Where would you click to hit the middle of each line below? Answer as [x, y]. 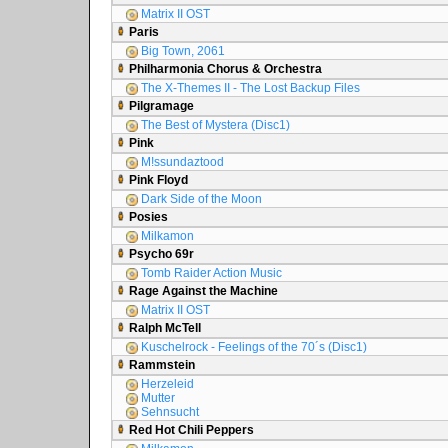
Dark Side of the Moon [200, 199]
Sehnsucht [168, 412]
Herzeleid [166, 384]
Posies [147, 217]
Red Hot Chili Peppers [190, 430]
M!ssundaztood [181, 162]
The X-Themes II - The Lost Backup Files [249, 88]
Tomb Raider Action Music [210, 273]
